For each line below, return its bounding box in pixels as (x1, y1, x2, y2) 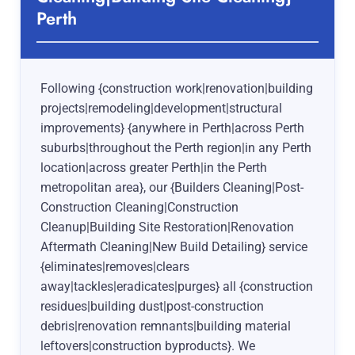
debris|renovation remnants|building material (40, 319, 291, 334)
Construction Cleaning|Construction (40, 200, 239, 216)
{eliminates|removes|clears (40, 259, 189, 275)
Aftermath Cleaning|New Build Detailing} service (40, 239, 307, 255)
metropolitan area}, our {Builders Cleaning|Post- (40, 180, 303, 196)
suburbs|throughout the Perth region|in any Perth (40, 140, 311, 156)
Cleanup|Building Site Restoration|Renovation (40, 219, 294, 235)
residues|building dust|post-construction (40, 299, 264, 315)
